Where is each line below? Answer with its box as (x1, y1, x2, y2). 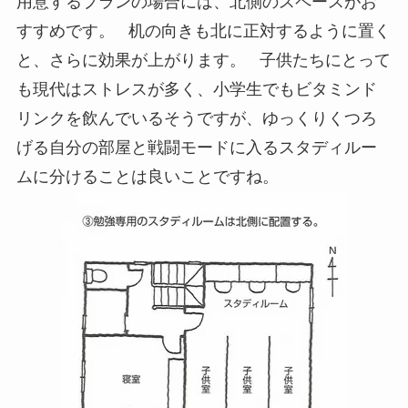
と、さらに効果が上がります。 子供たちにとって (15, 51, 391, 70)
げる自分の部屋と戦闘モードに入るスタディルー (15, 138, 377, 158)
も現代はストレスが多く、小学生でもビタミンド (15, 80, 377, 99)
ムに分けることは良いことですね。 (15, 168, 288, 187)
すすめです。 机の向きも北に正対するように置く (15, 22, 391, 41)
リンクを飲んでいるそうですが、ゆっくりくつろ (15, 109, 377, 128)
